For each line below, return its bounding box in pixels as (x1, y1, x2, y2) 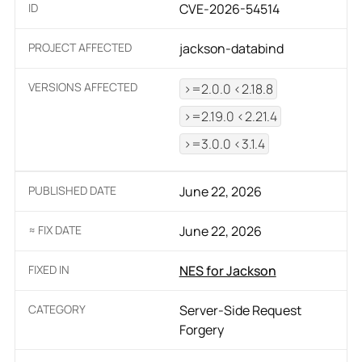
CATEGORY (27, 301, 86, 317)
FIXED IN (27, 261, 69, 277)
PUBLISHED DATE (27, 182, 116, 198)
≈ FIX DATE (27, 221, 82, 238)
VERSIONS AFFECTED (27, 78, 137, 95)
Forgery (179, 320, 224, 339)
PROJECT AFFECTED (27, 39, 132, 55)
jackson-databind (179, 39, 284, 57)
